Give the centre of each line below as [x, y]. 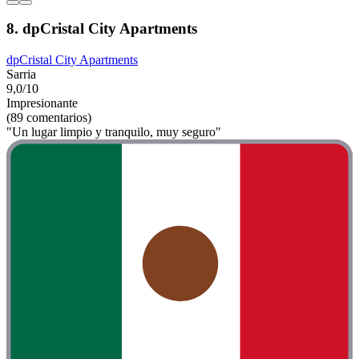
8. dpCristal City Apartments [102, 29]
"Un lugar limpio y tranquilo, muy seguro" [114, 132]
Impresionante [42, 103]
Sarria [21, 75]
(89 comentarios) [49, 118]
